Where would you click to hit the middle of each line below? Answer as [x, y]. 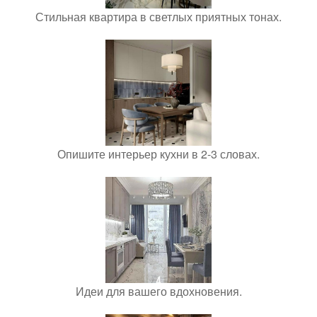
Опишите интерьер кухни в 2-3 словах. [158, 154]
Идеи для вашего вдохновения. [158, 291]
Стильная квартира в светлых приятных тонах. [158, 17]
